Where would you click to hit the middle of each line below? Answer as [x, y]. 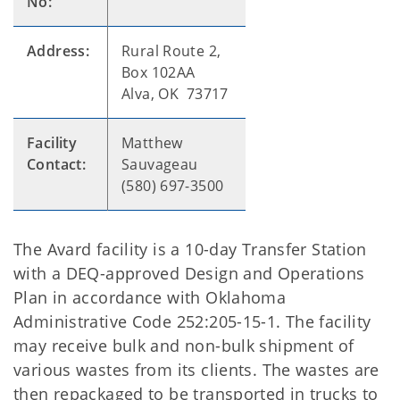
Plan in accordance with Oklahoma [150, 297]
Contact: [57, 164]
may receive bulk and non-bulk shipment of [184, 346]
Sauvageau [160, 164]
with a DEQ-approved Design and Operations [189, 273]
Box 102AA [158, 72]
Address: [58, 51]
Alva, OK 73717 [175, 94]
